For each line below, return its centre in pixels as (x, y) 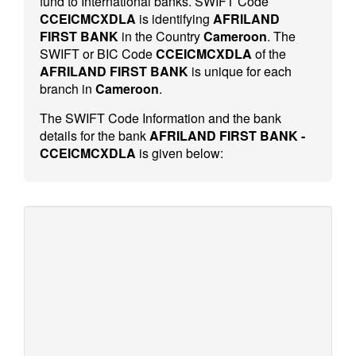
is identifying (174, 19)
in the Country (161, 36)
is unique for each (240, 71)
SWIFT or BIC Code (98, 54)
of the (269, 54)
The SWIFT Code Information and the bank (161, 118)
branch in (68, 89)
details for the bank (95, 135)
